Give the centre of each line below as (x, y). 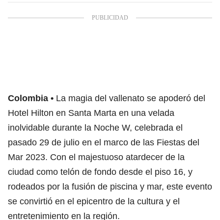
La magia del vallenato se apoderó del (131, 98)
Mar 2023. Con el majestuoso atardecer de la (96, 157)
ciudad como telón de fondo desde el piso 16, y (100, 172)
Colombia (28, 98)
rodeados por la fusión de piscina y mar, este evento (110, 186)
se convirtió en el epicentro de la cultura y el (94, 201)
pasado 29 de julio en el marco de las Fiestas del (104, 142)
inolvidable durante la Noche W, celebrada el (95, 127)
